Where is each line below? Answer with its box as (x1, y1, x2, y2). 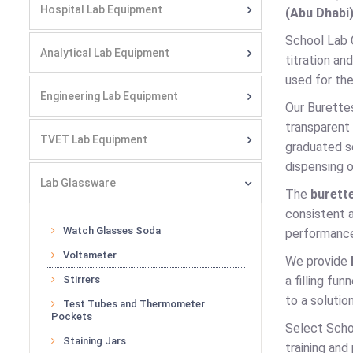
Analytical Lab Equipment (40, 46, 169, 59)
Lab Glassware (40, 176, 116, 189)
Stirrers (63, 273, 100, 285)
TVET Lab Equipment (40, 133, 147, 146)
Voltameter (63, 249, 117, 261)
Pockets (51, 310, 92, 322)
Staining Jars (63, 335, 126, 347)
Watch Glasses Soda (63, 225, 161, 236)
